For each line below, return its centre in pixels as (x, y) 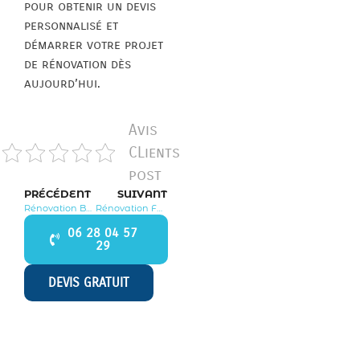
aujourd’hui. (62, 83)
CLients (155, 152)
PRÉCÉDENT (57, 194)
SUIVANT (143, 194)
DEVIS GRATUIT (89, 282)
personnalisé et (71, 25)
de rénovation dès (78, 63)
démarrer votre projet (94, 44)
